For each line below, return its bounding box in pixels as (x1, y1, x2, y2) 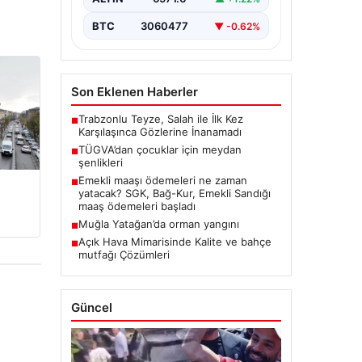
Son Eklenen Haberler (70, 84, 198, 100)
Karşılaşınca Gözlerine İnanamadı (78, 125, 242, 139)
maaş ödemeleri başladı (78, 200, 196, 213)
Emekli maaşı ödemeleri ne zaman (78, 174, 247, 187)
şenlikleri (78, 156, 123, 170)
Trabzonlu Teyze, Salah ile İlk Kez (78, 112, 243, 126)
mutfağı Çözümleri (78, 248, 170, 262)
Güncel (70, 300, 112, 316)
